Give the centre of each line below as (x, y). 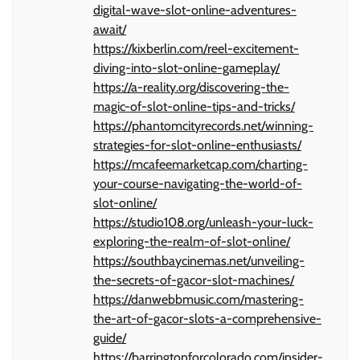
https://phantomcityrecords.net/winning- (203, 126)
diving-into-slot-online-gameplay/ (186, 68)
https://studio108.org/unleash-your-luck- (203, 223)
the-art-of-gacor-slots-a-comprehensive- (207, 319)
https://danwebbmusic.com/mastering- (198, 300)
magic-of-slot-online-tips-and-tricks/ (194, 107)
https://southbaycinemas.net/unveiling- (199, 261)
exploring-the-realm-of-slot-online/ (192, 242)
